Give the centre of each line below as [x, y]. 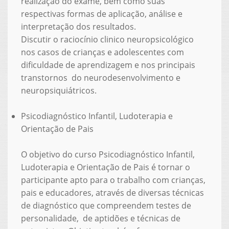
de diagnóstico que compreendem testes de [106, 205]
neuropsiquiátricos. [59, 90]
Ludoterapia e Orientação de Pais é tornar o [105, 167]
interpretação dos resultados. [78, 26]
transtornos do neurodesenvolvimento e [100, 77]
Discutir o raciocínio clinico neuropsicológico [107, 39]
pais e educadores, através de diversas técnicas [112, 192]
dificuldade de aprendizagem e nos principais [108, 65]
